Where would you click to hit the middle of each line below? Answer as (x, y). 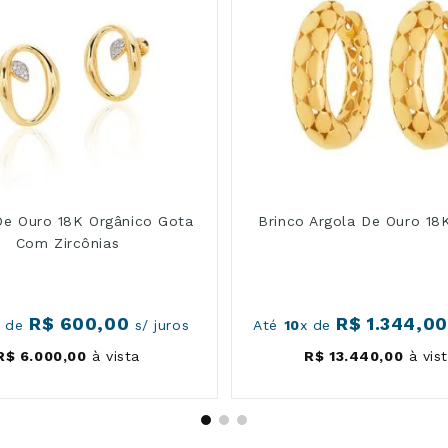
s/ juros (159, 324)
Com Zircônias (67, 242)
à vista (113, 355)
